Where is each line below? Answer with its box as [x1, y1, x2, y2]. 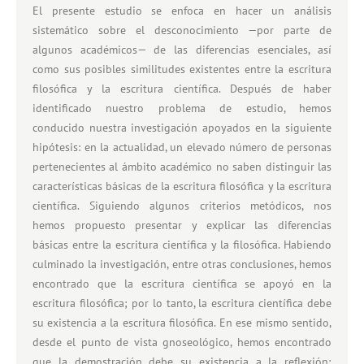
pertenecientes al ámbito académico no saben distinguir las [32, 158, 331, 174]
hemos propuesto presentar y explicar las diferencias [32, 217, 331, 232]
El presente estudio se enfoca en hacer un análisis [32, 2, 331, 18]
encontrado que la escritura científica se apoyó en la [32, 275, 331, 291]
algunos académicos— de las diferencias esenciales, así [32, 41, 331, 57]
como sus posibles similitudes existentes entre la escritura [32, 61, 331, 76]
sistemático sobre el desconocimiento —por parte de [32, 22, 331, 37]
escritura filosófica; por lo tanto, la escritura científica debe [32, 295, 331, 310]
